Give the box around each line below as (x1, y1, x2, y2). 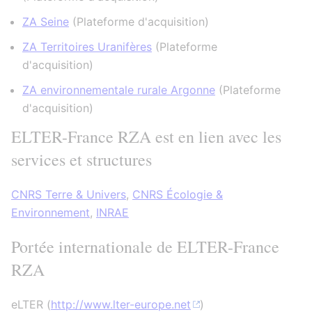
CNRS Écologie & (132, 187, 223, 201)
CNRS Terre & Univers (11, 187, 126, 201)
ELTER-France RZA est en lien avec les (11, 125, 281, 148)
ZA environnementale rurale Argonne (22, 83, 215, 97)
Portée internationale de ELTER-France (11, 235, 279, 258)
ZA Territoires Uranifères (22, 40, 152, 54)
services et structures (11, 148, 152, 171)
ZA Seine (22, 15, 69, 29)
